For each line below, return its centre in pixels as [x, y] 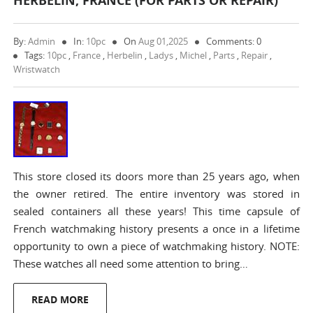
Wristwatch [37, 69]
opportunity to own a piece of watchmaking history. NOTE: [156, 246]
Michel [194, 55]
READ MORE [60, 299]
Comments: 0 [234, 41]
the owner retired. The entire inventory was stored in [156, 194]
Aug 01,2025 [163, 41]
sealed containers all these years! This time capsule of [156, 211]
